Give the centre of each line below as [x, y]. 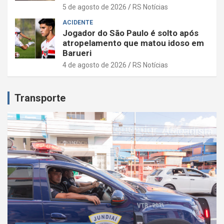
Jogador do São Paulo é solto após [130, 33]
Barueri [77, 53]
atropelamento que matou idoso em [133, 43]
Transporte [40, 98]
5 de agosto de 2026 [94, 7]
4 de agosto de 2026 [94, 65]
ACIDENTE [78, 22]
